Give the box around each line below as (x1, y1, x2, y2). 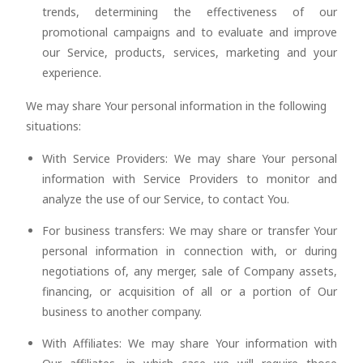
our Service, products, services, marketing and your (42, 45, 337, 60)
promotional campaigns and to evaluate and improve (42, 24, 337, 40)
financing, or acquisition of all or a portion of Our (42, 284, 337, 299)
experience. (42, 65, 101, 80)
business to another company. (42, 304, 202, 319)
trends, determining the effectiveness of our (42, 4, 337, 19)
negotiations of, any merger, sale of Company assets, (42, 263, 337, 279)
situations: (26, 118, 81, 134)
